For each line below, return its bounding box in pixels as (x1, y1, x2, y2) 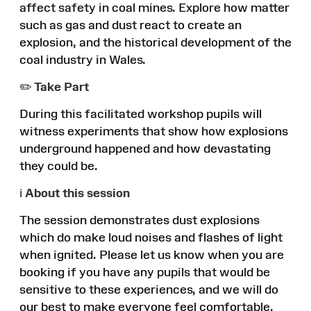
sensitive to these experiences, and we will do (19, 282, 278, 296)
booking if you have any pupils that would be (19, 264, 270, 279)
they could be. (19, 158, 98, 173)
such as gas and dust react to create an (19, 17, 242, 32)
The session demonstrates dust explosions (19, 212, 260, 227)
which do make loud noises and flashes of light (19, 230, 283, 244)
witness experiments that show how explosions (19, 124, 288, 138)
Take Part (34, 79, 89, 94)
